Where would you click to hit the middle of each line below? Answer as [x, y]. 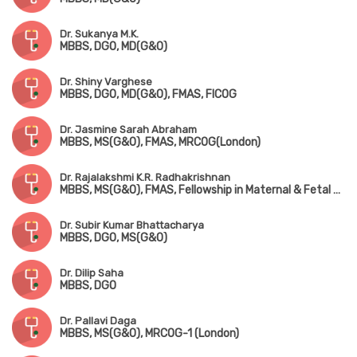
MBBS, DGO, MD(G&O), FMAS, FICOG [148, 95]
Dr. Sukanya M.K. [99, 34]
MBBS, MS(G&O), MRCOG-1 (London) [149, 334]
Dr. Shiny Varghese [106, 82]
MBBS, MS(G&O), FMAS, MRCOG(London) [160, 143]
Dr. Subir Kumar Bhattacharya [132, 226]
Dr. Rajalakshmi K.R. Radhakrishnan [145, 178]
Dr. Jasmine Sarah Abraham [128, 130]
